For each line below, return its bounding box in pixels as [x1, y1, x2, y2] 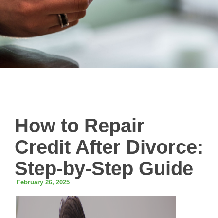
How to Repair [15, 115, 145, 136]
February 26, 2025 [17, 179, 70, 186]
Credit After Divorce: [15, 136, 203, 158]
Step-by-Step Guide [15, 158, 193, 179]
